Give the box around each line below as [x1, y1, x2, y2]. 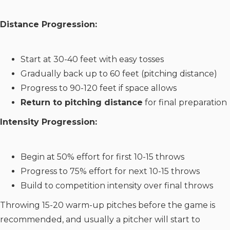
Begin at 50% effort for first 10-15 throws [21, 151, 184, 162]
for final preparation [143, 97, 227, 107]
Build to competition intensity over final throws [21, 180, 213, 190]
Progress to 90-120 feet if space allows [21, 83, 177, 93]
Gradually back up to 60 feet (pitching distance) [21, 68, 217, 79]
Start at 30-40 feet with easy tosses [21, 54, 164, 64]
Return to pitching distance [21, 97, 143, 107]
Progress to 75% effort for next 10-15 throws [21, 166, 200, 176]
